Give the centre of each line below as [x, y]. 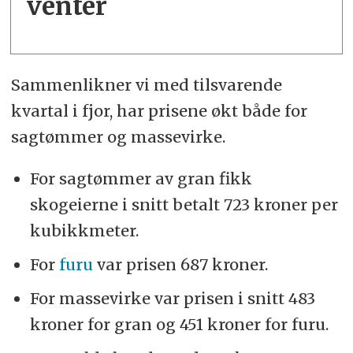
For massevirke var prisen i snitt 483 [172, 299]
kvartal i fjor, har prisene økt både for [159, 111]
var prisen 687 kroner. [182, 265]
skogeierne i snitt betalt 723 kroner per [184, 205]
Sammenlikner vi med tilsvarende [146, 85]
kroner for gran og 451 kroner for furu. [181, 325]
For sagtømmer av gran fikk [141, 179]
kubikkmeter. [84, 231]
